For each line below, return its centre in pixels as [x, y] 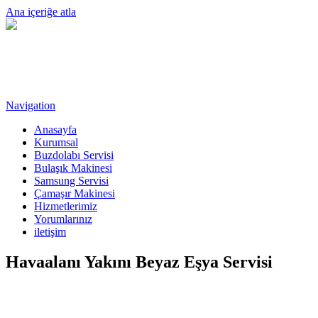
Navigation [31, 106]
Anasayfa [55, 130]
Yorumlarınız [63, 219]
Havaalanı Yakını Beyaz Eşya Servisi [139, 262]
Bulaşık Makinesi [73, 168]
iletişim [50, 232]
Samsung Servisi [71, 181]
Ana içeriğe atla [41, 12]
